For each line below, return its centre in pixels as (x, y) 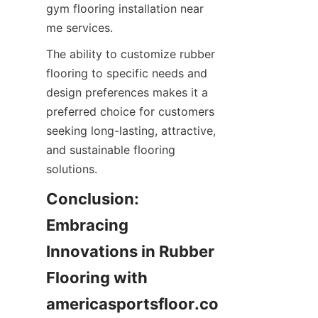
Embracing (87, 225)
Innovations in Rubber (130, 251)
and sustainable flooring (111, 150)
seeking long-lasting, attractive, (131, 131)
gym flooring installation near (125, 9)
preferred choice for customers (130, 111)
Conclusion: (93, 199)
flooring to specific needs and (127, 73)
